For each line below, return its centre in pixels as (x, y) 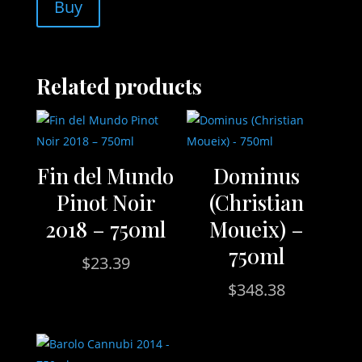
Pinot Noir (105, 202)
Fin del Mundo (106, 176)
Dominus (256, 176)
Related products (119, 86)
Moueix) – (256, 229)
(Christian (256, 202)
